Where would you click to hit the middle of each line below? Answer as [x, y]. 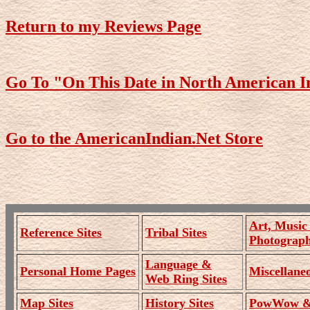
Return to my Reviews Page [103, 26]
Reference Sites [61, 232]
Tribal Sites [176, 232]
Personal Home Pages [78, 271]
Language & [179, 264]
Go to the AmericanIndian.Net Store [134, 138]
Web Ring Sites [186, 279]
